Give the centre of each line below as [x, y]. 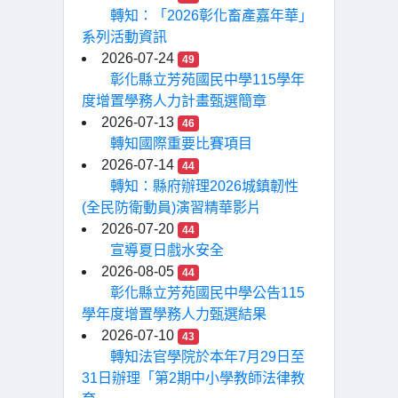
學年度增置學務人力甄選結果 [174, 314]
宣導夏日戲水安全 [167, 250]
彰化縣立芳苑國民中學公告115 [207, 293]
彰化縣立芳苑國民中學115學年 [207, 80]
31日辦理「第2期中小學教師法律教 [193, 378]
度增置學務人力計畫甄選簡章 [174, 101]
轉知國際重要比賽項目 [181, 143]
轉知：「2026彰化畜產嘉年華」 [211, 16]
